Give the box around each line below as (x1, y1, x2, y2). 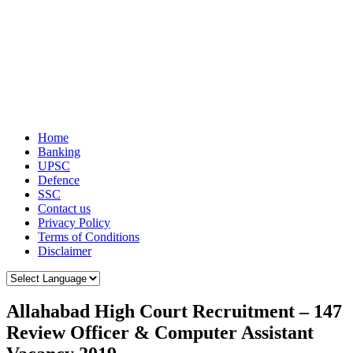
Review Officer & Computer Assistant (6, 322, 314, 344)
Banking (38, 144, 80, 158)
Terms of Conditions (38, 229, 139, 243)
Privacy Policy (38, 215, 110, 229)
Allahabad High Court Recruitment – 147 (6, 301, 342, 322)
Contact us (38, 201, 91, 215)
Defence (38, 173, 80, 187)
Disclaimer (38, 243, 91, 258)
